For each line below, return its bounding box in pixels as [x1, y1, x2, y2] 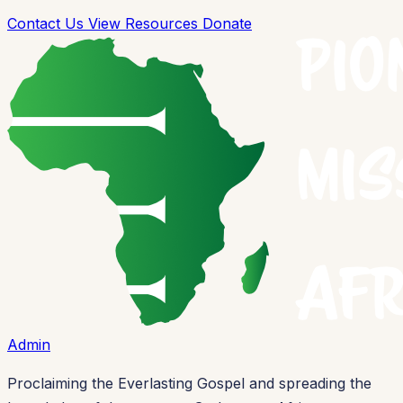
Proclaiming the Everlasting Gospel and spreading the [7, 374, 372, 393]
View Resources [88, 14, 202, 33]
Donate [202, 14, 252, 33]
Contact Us [7, 14, 88, 33]
